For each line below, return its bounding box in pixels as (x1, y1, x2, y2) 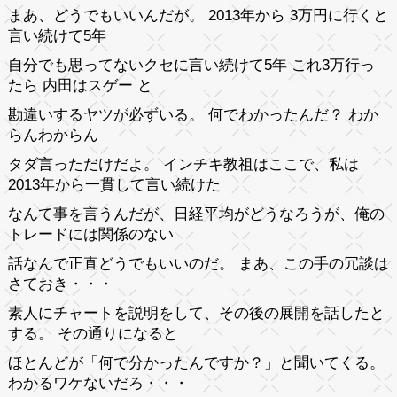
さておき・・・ (7, 275, 113, 292)
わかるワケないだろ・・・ (7, 374, 189, 392)
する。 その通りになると (7, 324, 178, 342)
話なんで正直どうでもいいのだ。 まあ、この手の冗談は (7, 254, 389, 272)
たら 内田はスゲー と (7, 76, 152, 94)
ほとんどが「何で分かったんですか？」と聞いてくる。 (7, 354, 385, 371)
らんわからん (7, 126, 98, 144)
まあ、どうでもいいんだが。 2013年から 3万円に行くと (7, 6, 388, 24)
